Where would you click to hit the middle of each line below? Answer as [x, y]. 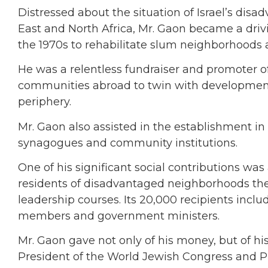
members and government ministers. [119, 216]
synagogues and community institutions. [128, 143]
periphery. [45, 102]
